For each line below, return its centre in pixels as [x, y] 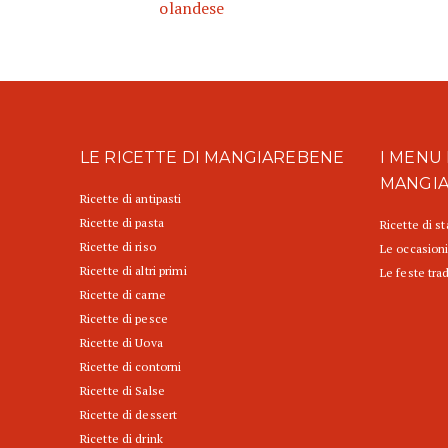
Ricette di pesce [124, 319]
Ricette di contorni [131, 367]
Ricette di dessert [129, 415]
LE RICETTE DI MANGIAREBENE [212, 158]
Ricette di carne [123, 295]
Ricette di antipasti [131, 199]
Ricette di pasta [122, 223]
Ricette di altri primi [133, 271]
